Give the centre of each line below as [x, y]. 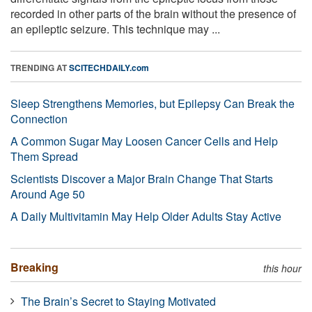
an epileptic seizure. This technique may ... [115, 29]
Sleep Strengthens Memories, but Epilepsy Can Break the [153, 103]
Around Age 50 [48, 194]
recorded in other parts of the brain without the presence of [153, 13]
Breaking [34, 267]
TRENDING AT [40, 67]
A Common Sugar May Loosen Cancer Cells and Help [144, 141]
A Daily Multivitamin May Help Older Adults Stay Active [146, 216]
